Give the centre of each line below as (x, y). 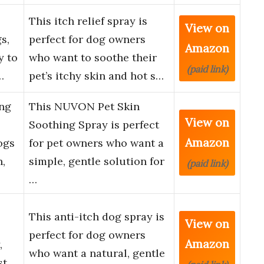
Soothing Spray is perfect (94, 125)
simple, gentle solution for (97, 161)
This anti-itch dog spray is (97, 217)
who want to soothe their (93, 58)
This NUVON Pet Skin (84, 107)
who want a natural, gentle (97, 253)
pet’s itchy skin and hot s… (96, 76)
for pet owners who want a (96, 143)
